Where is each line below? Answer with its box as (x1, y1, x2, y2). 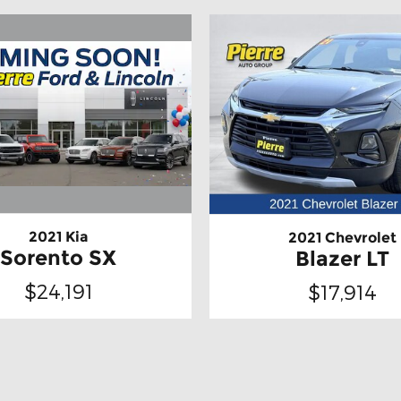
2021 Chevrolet (287, 228, 397, 246)
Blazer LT (294, 245, 389, 271)
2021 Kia (28, 228, 89, 246)
